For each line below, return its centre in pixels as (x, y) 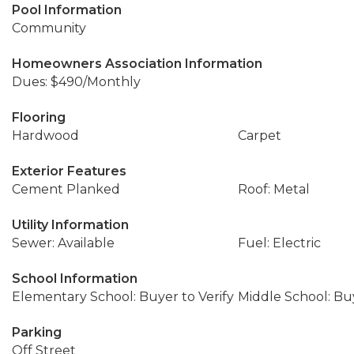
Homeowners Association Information (137, 64)
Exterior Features (69, 171)
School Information (75, 279)
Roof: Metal (273, 189)
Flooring (39, 117)
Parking (37, 332)
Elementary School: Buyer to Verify (123, 297)
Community (49, 28)
